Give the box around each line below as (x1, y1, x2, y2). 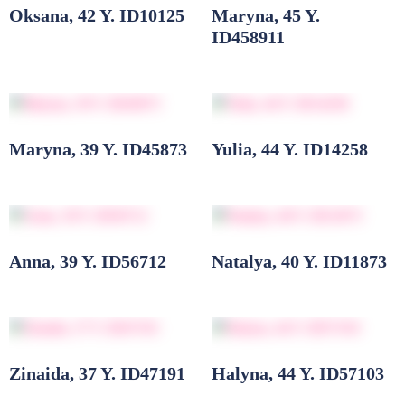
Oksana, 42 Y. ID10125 (9, 5, 184, 26)
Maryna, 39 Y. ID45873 (9, 139, 187, 160)
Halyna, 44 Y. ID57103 (212, 363, 384, 384)
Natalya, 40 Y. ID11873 (212, 251, 387, 272)
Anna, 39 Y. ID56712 (9, 251, 166, 272)
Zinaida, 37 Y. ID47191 (9, 363, 185, 384)
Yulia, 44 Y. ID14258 (212, 139, 368, 160)
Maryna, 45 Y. (212, 5, 320, 26)
